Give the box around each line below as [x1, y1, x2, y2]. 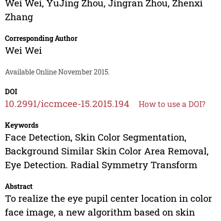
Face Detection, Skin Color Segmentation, [4, 131, 186, 144]
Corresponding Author [4, 34, 77, 43]
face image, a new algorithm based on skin [4, 206, 195, 219]
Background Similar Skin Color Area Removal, [4, 145, 209, 157]
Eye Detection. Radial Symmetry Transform [4, 158, 197, 171]
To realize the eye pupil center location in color [4, 192, 212, 205]
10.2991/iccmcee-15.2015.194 [4, 97, 129, 110]
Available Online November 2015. [4, 67, 110, 77]
